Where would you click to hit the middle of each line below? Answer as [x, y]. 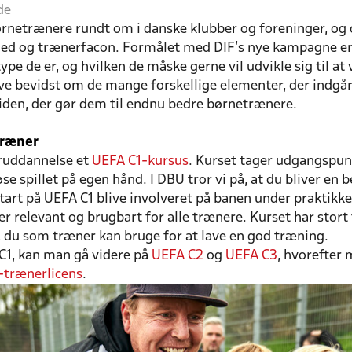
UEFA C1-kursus [140, 161]
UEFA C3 [251, 255]
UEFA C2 [178, 255]
